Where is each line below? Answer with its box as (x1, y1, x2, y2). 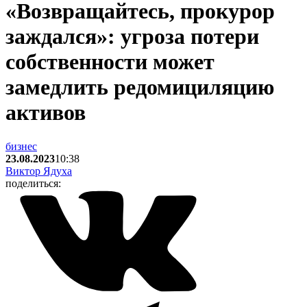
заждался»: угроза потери (5, 24, 259, 49)
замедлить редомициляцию (5, 75, 274, 100)
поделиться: (5, 177, 61, 189)
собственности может (5, 49, 214, 75)
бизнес (5, 140, 37, 152)
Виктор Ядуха (5, 164, 72, 177)
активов (5, 100, 86, 125)
